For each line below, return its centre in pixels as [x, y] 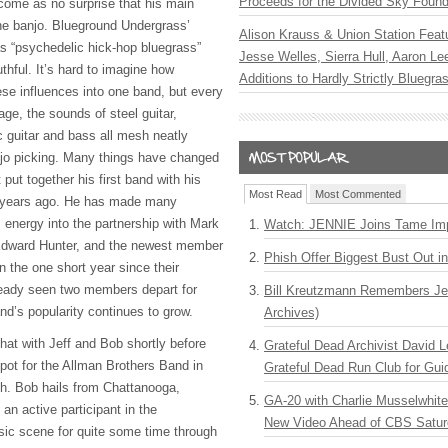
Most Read [275, 194]
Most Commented [358, 194]
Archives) [291, 312]
